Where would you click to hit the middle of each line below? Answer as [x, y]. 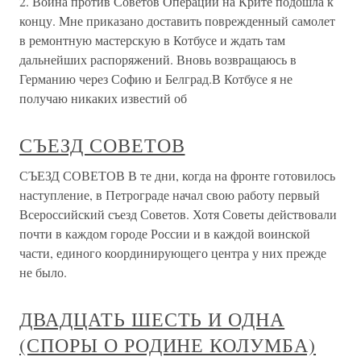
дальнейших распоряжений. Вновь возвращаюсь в [158, 59]
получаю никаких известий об [103, 98]
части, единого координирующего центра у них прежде [173, 253]
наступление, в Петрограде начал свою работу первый [170, 195]
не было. [43, 272]
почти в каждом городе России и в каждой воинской [165, 233]
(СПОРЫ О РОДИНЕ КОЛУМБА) [168, 345]
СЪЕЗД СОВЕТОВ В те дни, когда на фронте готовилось [177, 175]
